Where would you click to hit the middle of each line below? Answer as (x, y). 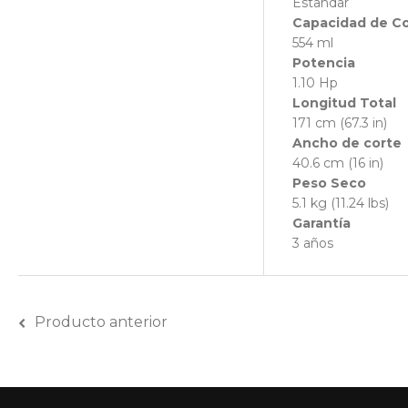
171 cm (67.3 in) (340, 123)
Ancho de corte (347, 143)
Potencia (324, 63)
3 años (313, 244)
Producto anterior (101, 322)
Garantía (321, 224)
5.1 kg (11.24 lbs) (341, 204)
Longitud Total (344, 103)
